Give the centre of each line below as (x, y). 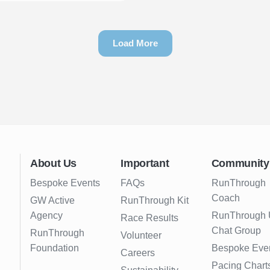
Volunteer (141, 236)
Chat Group (236, 231)
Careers (138, 253)
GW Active (52, 201)
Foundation (55, 248)
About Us (54, 164)
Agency (46, 216)
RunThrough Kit (155, 201)
